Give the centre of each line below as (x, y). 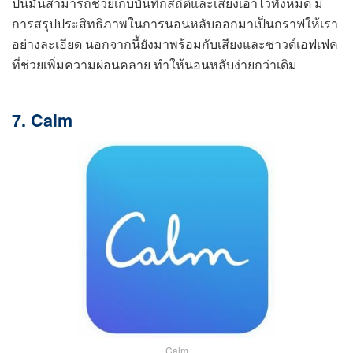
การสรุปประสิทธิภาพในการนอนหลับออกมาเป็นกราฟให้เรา (175, 23)
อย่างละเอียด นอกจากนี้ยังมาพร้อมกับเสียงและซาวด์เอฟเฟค (175, 43)
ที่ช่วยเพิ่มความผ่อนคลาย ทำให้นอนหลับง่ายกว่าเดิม (154, 64)
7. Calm (42, 121)
